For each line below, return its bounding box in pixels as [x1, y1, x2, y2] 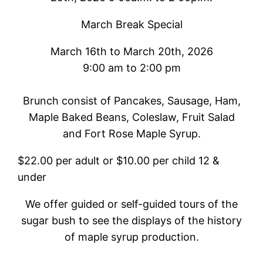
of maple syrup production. [64, 230, 199, 243]
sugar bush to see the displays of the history [21, 214, 242, 227]
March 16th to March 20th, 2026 [50, 45, 213, 58]
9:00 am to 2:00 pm [82, 61, 181, 74]
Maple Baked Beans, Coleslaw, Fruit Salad [28, 110, 235, 123]
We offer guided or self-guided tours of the [25, 197, 238, 210]
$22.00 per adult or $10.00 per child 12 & [18, 154, 220, 167]
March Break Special [80, 18, 183, 31]
